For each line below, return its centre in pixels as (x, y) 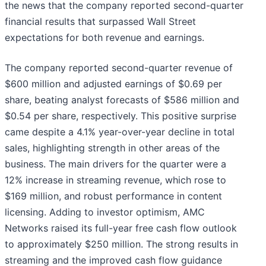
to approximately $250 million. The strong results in (121, 244)
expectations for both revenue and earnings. (106, 38)
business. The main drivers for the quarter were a (115, 164)
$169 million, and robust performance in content (113, 196)
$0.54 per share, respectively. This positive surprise (121, 116)
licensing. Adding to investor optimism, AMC (105, 212)
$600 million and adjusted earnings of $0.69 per (113, 84)
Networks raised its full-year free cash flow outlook (121, 228)
